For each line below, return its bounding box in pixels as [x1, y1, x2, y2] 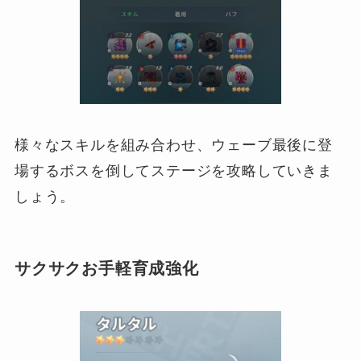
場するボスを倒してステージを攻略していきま [14, 163, 333, 180]
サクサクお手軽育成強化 [14, 259, 199, 277]
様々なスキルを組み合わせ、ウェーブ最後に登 [14, 137, 333, 154]
